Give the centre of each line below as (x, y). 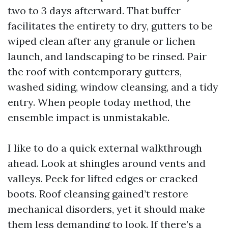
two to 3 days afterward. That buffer (94, 10)
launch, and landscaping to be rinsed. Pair (107, 56)
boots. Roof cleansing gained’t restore (98, 194)
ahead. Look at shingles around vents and (107, 163)
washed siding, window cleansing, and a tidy (113, 87)
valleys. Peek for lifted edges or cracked (103, 178)
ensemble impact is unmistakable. (89, 117)
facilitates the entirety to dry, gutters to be (110, 26)
